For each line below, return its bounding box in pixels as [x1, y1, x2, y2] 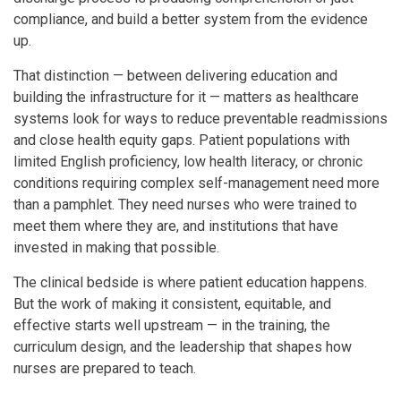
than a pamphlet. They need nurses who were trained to [13, 195, 357, 213]
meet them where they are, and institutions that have [13, 217, 338, 235]
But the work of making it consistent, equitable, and [13, 294, 331, 312]
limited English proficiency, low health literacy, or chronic [13, 152, 363, 170]
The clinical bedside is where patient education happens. [13, 273, 367, 291]
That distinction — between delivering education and [13, 66, 337, 84]
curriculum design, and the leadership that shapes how [13, 337, 352, 355]
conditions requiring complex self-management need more [13, 174, 380, 192]
